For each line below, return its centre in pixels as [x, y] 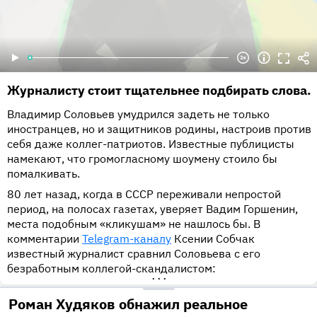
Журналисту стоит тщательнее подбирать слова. [159, 91]
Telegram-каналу [127, 239]
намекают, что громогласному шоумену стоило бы [142, 159]
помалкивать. [44, 174]
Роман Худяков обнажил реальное [128, 304]
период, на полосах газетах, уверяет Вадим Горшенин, [152, 209]
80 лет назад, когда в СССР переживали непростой [144, 194]
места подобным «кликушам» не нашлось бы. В [134, 224]
